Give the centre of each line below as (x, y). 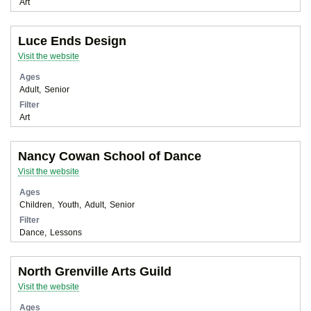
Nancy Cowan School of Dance (110, 156)
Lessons (66, 232)
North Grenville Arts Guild (95, 271)
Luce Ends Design (72, 41)
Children (36, 204)
